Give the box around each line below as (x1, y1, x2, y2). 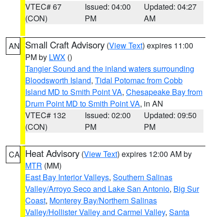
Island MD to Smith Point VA (25, 86, 122, 97)
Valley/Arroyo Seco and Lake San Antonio (25, 183, 170, 194)
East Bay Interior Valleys (25, 171, 109, 183)
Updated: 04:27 (144, 1, 197, 12)
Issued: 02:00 (84, 109, 131, 121)
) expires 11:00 (142, 40, 193, 51)
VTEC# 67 (25, 1, 62, 12)
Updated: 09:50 (144, 109, 197, 121)
